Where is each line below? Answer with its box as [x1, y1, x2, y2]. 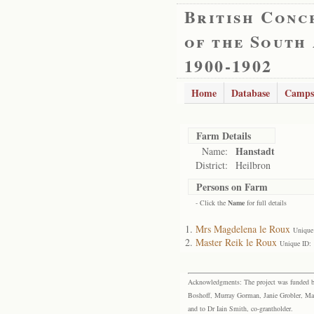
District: [196, 158, 228, 172]
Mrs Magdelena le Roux [196, 222, 290, 235]
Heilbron [235, 158, 271, 172]
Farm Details [196, 128, 251, 143]
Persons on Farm [196, 179, 268, 194]
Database [231, 86, 270, 100]
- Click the [196, 198, 228, 207]
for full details [245, 198, 287, 207]
